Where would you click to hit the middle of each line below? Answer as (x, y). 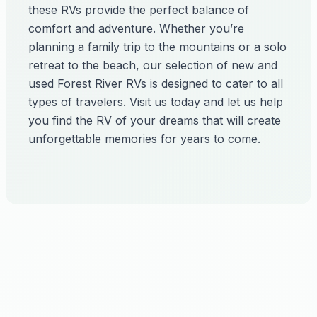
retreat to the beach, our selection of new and (153, 65)
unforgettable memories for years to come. (144, 139)
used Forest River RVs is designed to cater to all (156, 83)
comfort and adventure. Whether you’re (136, 28)
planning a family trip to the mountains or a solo (157, 47)
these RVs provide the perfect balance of (139, 10)
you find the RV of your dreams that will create (155, 120)
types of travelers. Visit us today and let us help (156, 102)
